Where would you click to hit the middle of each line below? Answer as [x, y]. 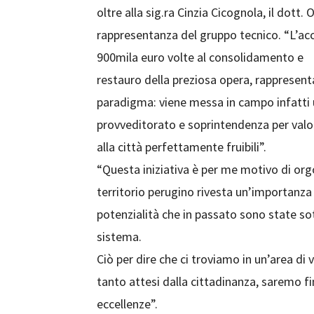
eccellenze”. [127, 304]
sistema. [119, 237]
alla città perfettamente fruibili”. [182, 147]
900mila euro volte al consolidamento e [200, 57]
